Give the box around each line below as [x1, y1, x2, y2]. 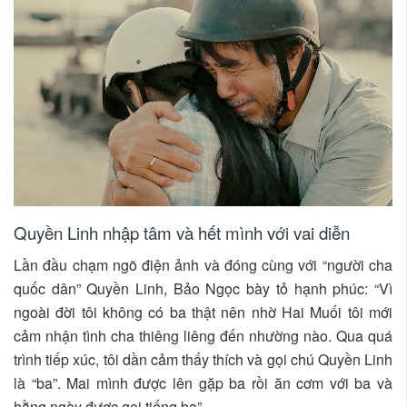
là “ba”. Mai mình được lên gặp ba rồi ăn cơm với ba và [14, 372, 392, 393]
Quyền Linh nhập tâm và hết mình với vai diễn [14, 220, 350, 244]
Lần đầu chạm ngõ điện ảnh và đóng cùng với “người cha [14, 254, 392, 275]
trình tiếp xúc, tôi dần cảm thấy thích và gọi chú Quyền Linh [14, 349, 392, 370]
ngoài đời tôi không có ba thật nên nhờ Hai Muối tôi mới [14, 302, 392, 323]
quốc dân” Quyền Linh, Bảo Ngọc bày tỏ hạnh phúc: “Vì [14, 278, 392, 299]
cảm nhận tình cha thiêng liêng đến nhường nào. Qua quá [14, 325, 392, 346]
